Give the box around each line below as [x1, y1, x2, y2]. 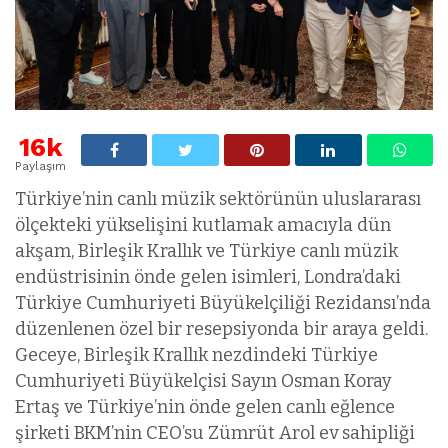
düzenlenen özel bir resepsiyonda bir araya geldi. [15, 318, 428, 341]
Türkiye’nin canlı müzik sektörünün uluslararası [15, 188, 421, 211]
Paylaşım [15, 159, 66, 174]
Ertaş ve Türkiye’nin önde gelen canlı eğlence [15, 396, 395, 419]
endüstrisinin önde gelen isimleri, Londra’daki [15, 266, 401, 289]
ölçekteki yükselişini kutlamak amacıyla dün [15, 214, 391, 237]
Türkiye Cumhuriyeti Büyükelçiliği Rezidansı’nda [15, 292, 431, 315]
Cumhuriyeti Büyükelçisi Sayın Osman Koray [15, 370, 392, 393]
